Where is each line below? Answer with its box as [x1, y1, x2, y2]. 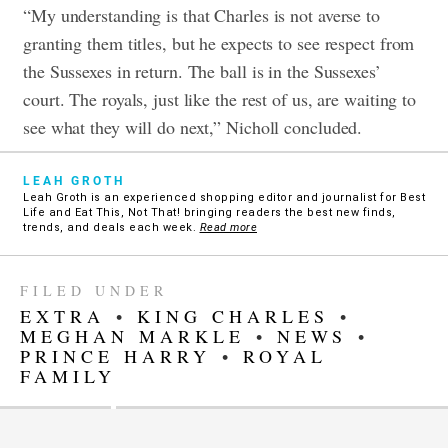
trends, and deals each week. [23, 221, 200, 235]
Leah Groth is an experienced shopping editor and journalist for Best [23, 191, 425, 205]
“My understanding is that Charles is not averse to [23, 3, 380, 28]
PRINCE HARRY [20, 344, 211, 369]
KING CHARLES [137, 304, 329, 329]
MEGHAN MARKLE [20, 324, 245, 349]
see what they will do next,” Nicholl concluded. [23, 115, 369, 140]
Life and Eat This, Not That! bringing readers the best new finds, [23, 206, 396, 220]
